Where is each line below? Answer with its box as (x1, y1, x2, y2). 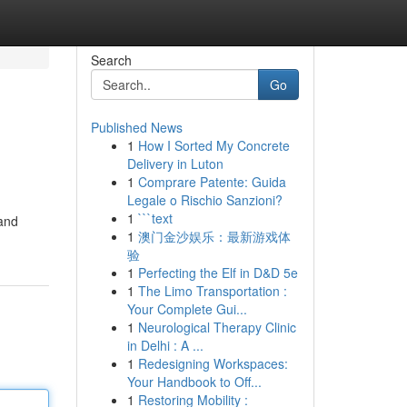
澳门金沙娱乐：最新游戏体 (137, 227, 291, 245)
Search (90, 51, 132, 69)
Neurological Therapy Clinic (137, 318, 296, 336)
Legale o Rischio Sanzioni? (126, 191, 283, 209)
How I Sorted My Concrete (137, 136, 290, 154)
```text (137, 209, 173, 227)
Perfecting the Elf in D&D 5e (137, 263, 298, 282)
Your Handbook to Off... (126, 372, 262, 391)
